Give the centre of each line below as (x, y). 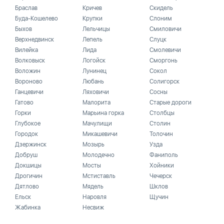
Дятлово (27, 186)
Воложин (28, 71)
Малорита (96, 102)
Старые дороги (171, 102)
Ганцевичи (29, 92)
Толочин (161, 134)
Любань (93, 81)
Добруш (26, 155)
